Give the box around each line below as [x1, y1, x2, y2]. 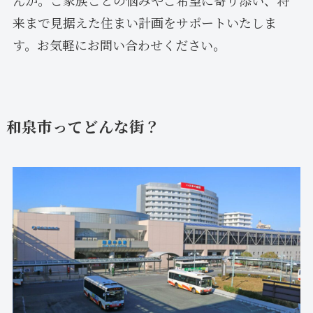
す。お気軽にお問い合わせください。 [12, 35, 226, 54]
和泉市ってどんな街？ [6, 115, 160, 137]
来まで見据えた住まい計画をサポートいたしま [12, 13, 277, 31]
